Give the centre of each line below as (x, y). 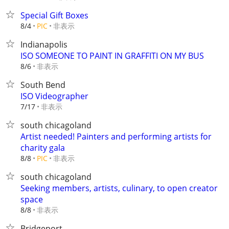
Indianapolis (44, 44)
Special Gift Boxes (54, 15)
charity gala (43, 148)
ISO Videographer (54, 96)
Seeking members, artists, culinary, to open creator (119, 188)
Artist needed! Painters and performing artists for (116, 136)
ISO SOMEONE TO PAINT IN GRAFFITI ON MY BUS (112, 56)
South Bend (43, 85)
